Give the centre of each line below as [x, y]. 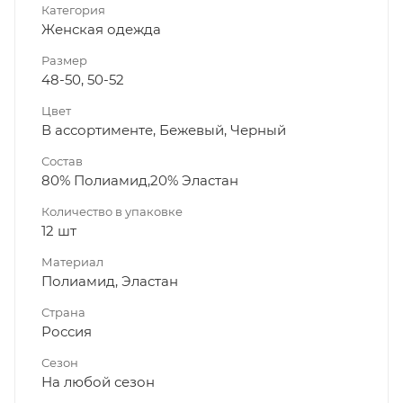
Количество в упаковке [112, 212]
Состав [62, 161]
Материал [72, 262]
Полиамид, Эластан [110, 282]
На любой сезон [98, 382]
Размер [64, 61]
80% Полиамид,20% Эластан [140, 181]
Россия [67, 332]
